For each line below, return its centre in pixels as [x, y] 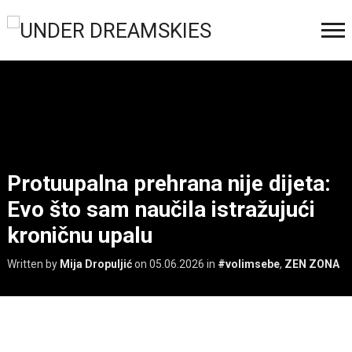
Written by [33, 264]
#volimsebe [248, 264]
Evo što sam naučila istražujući [161, 209]
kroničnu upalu [79, 235]
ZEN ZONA [312, 264]
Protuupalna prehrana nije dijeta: [169, 183]
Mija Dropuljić [95, 264]
